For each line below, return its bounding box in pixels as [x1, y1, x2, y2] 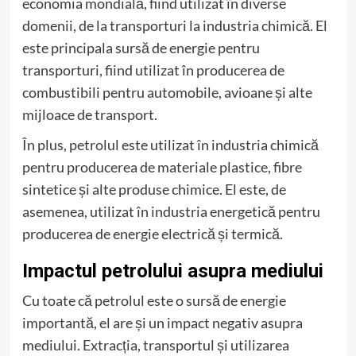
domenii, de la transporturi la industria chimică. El [21, 16, 327, 34]
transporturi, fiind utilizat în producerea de [21, 60, 284, 79]
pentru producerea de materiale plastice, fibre [21, 157, 302, 176]
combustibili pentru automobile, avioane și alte [21, 83, 312, 101]
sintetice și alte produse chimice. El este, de [21, 180, 286, 198]
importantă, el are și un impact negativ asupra [21, 313, 303, 331]
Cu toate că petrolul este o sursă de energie [21, 291, 286, 309]
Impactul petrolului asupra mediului [21, 259, 323, 282]
